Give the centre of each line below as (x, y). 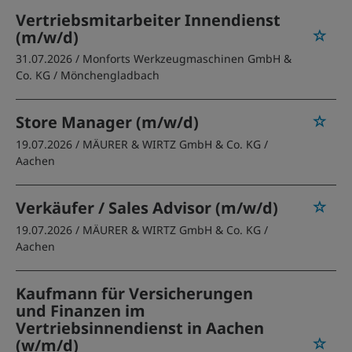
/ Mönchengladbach (106, 75)
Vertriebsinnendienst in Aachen (140, 328)
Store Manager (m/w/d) (107, 122)
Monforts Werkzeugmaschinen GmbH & (187, 59)
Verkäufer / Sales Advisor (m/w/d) (147, 208)
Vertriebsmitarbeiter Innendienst (148, 20)
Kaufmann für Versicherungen (134, 293)
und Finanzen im (81, 311)
